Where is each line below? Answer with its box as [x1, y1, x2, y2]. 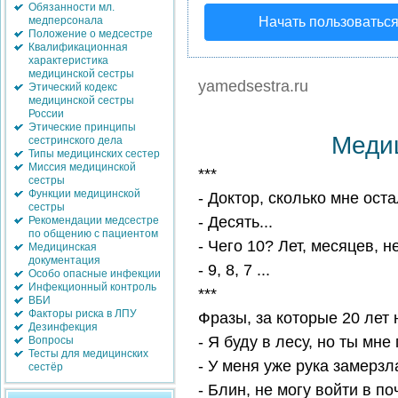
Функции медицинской [28, 187, 140, 200]
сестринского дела [28, 134, 123, 147]
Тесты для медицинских [28, 347, 148, 360]
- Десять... [198, 213, 273, 231]
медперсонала [28, 14, 103, 27]
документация [28, 254, 100, 267]
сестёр [28, 361, 63, 373]
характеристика [28, 54, 108, 67]
